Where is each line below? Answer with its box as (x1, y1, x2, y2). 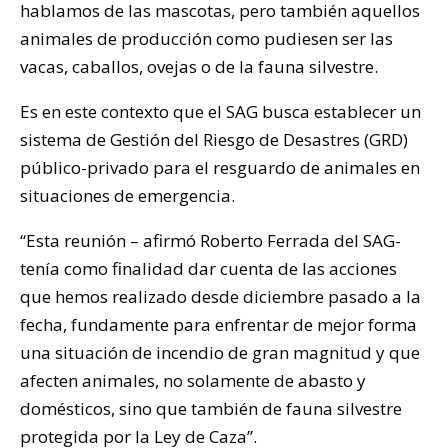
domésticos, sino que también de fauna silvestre (20, 396, 402, 420)
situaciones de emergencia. (20, 183, 235, 207)
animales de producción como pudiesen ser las (20, 26, 393, 50)
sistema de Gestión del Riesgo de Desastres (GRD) (20, 127, 408, 151)
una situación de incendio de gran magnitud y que (20, 340, 420, 364)
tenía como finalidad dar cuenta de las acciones (20, 256, 397, 280)
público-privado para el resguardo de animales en (20, 155, 420, 179)
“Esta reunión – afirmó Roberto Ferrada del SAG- (20, 228, 401, 252)
